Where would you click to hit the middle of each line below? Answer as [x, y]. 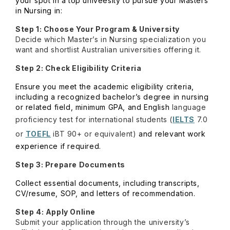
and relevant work [172, 134]
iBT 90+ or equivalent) [95, 134]
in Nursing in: [40, 11]
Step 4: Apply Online [55, 212]
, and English [146, 107]
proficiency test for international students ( [94, 119]
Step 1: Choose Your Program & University [98, 29]
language [188, 107]
